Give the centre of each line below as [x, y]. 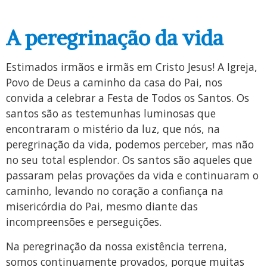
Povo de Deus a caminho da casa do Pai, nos [114, 83]
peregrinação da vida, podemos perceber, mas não [130, 145]
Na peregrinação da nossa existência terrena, [117, 246]
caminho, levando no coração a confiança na [115, 191]
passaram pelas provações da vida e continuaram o [132, 176]
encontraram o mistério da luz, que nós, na [113, 129]
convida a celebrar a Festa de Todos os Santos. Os [128, 98]
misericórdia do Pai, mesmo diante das [102, 207]
